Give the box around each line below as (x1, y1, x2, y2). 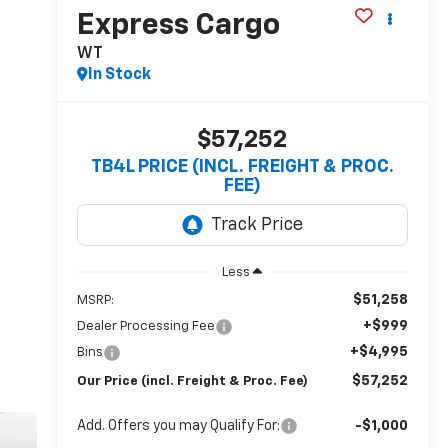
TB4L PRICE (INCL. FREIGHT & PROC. (90, 158, 394, 177)
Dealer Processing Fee (76, 319, 215, 333)
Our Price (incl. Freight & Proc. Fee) (76, 374, 308, 388)
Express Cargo (76, 11, 280, 42)
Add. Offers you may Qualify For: (76, 418, 280, 433)
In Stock (87, 67, 151, 84)
